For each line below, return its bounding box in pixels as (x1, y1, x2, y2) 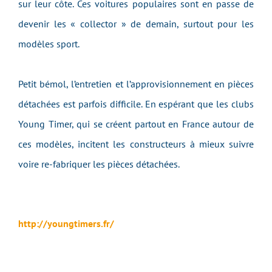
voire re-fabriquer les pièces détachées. (18, 158, 180, 170)
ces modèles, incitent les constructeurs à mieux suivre (18, 138, 254, 150)
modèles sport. (18, 38, 81, 50)
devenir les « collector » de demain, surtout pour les (18, 18, 254, 30)
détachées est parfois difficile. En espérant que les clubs (18, 98, 254, 110)
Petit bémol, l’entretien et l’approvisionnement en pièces (18, 78, 254, 90)
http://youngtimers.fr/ (18, 217, 114, 229)
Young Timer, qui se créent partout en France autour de (18, 118, 254, 130)
